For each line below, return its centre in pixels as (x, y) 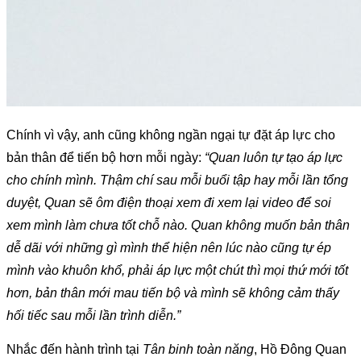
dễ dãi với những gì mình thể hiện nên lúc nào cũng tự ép (169, 248)
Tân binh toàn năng (198, 349)
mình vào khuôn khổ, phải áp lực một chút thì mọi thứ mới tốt (177, 271)
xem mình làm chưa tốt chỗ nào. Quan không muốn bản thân (178, 226)
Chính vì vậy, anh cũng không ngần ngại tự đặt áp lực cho (171, 135)
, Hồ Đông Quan (300, 349)
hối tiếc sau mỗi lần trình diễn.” (93, 316)
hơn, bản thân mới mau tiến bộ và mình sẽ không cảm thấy (173, 293)
